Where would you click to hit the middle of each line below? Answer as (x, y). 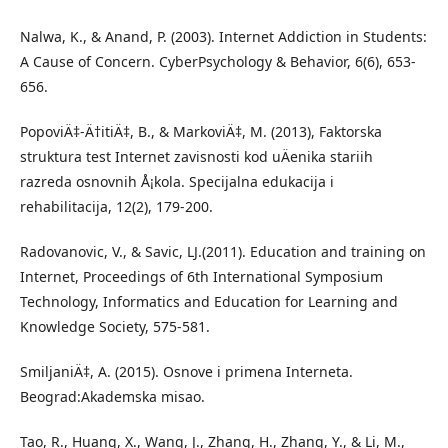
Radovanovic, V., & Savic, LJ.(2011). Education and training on (223, 251)
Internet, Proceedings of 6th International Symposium (201, 276)
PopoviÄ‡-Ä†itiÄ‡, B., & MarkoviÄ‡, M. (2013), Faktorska (201, 131)
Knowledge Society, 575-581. (115, 326)
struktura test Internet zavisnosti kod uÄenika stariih (196, 156)
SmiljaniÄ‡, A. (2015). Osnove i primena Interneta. (186, 371)
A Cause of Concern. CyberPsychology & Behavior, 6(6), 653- (218, 61)
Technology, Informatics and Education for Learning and (209, 301)
